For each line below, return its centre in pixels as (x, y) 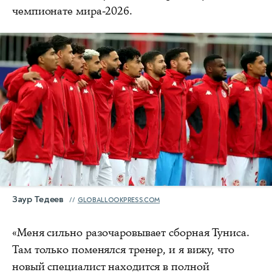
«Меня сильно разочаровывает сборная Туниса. (131, 232)
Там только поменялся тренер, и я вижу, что (123, 249)
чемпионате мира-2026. (72, 11)
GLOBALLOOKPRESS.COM (119, 200)
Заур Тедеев (38, 199)
